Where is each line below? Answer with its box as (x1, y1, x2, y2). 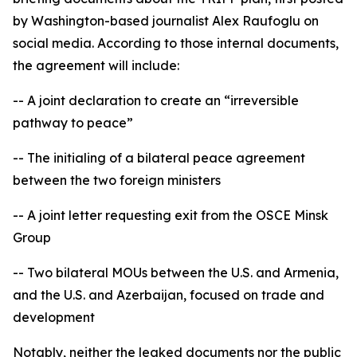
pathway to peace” (13, 115, 133, 131)
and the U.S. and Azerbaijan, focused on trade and (13, 287, 324, 304)
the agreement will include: (13, 57, 179, 74)
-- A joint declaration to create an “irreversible (13, 92, 299, 109)
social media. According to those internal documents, (13, 35, 339, 52)
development (13, 309, 95, 326)
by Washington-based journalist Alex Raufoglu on (13, 13, 319, 29)
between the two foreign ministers (13, 172, 221, 189)
